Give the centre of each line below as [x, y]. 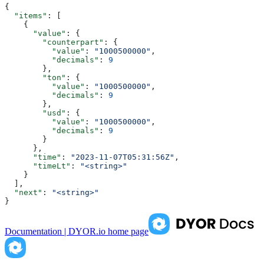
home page [127, 232]
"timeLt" [38, 166]
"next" [24, 193]
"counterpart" [54, 42]
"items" [26, 16]
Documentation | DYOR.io [55, 232]
